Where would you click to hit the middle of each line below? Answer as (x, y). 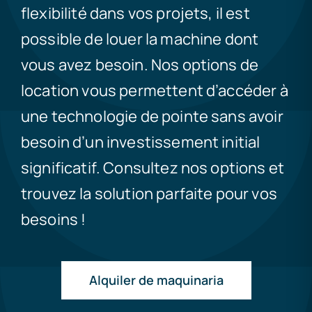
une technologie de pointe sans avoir (152, 117)
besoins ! (53, 220)
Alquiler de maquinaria (156, 280)
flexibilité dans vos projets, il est (135, 14)
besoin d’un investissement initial (140, 142)
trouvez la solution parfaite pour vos (149, 194)
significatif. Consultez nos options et (153, 168)
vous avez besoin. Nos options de (140, 65)
